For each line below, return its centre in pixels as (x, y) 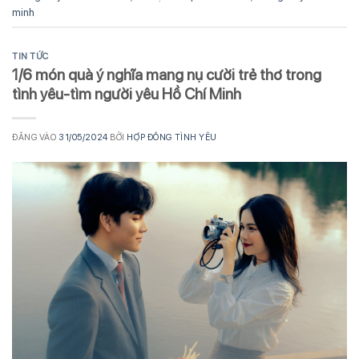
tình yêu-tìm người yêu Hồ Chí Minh (127, 94)
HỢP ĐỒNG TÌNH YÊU (172, 137)
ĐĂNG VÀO (36, 137)
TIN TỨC (30, 56)
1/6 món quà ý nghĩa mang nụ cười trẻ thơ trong (167, 75)
